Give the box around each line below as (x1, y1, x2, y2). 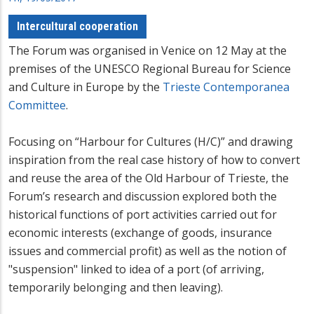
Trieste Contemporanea (163, 79, 289, 95)
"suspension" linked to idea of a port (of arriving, (8, 261, 264, 278)
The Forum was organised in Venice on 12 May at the (8, 43, 287, 59)
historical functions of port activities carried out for (8, 207, 277, 223)
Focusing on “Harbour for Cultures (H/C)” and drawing (8, 134, 293, 150)
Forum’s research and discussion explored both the (8, 189, 277, 205)
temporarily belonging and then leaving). (8, 280, 223, 296)
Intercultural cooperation (17, 20, 138, 34)
